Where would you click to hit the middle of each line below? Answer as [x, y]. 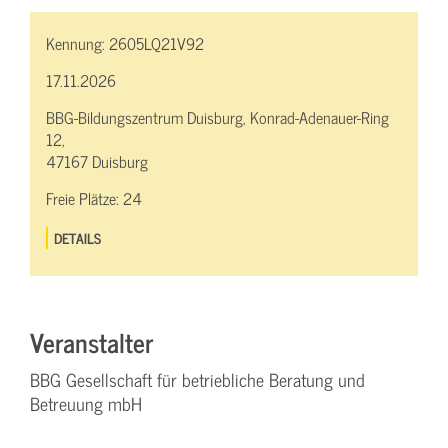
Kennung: [77, 43]
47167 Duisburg [97, 161]
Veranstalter [91, 342]
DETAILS [78, 238]
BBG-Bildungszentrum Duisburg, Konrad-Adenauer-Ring [217, 117]
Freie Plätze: [84, 198]
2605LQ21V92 [156, 43]
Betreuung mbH [86, 404]
